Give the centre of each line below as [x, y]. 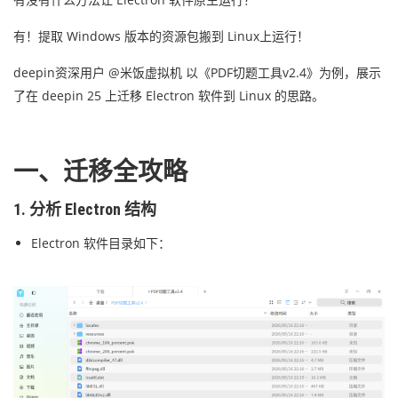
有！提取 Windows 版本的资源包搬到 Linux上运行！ [161, 36]
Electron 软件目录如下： [101, 243]
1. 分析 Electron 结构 [87, 209]
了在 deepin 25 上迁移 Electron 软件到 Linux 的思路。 [169, 96]
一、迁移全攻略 [100, 172]
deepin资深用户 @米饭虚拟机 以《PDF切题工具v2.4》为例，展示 [197, 72]
